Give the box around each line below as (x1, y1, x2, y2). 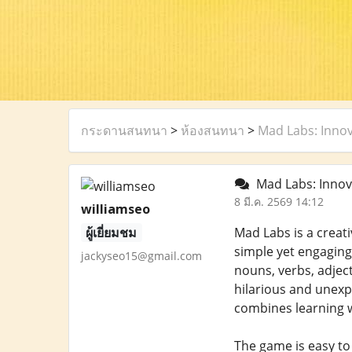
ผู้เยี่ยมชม (86, 224, 137, 241)
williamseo (81, 200, 150, 218)
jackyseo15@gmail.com (81, 248, 202, 263)
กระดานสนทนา (81, 122, 167, 139)
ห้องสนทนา (181, 122, 244, 139)
